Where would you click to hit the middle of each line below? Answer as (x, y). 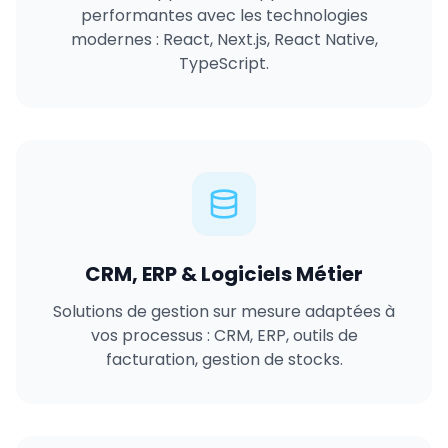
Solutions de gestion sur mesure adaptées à (224, 311)
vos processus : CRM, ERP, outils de (224, 335)
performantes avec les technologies (224, 15)
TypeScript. (224, 63)
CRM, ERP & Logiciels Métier (224, 274)
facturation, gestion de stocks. (224, 359)
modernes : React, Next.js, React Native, (224, 39)
